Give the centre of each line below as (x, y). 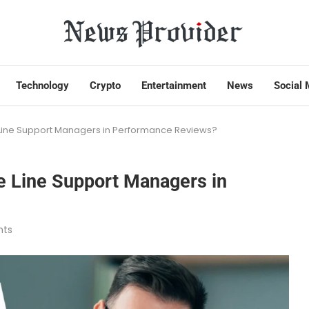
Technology (42, 86)
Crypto (105, 86)
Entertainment (174, 86)
